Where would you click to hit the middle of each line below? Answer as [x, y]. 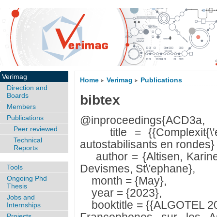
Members [21, 107]
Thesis [17, 186]
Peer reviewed [36, 129]
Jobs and [21, 197]
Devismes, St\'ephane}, [137, 169]
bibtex [100, 100]
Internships [24, 205]
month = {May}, [123, 181]
